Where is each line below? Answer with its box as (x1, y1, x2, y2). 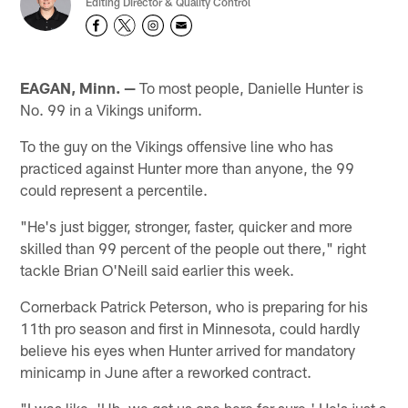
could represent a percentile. (20, 180, 209, 199)
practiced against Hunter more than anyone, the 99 (20, 158, 355, 178)
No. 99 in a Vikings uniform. (20, 100, 203, 119)
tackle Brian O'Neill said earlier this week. (20, 260, 295, 280)
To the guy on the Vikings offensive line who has (20, 137, 334, 156)
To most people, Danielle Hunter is (136, 78, 364, 97)
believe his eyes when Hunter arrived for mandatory (20, 341, 356, 360)
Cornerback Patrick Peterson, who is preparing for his (20, 297, 369, 316)
